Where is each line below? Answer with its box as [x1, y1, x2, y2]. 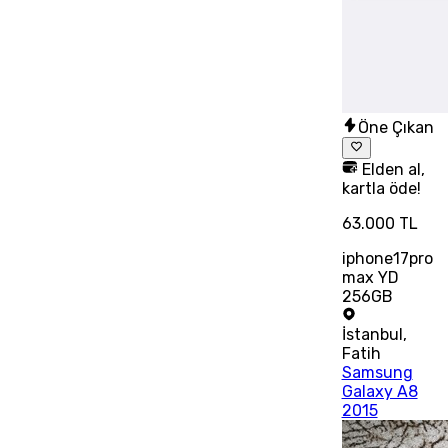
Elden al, [357, 160, 425, 180]
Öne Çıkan [357, 117, 434, 137]
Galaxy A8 [341, 382, 418, 402]
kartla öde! [341, 179, 421, 199]
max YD [341, 268, 399, 288]
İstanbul [341, 325, 403, 345]
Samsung [341, 363, 413, 383]
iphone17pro [341, 249, 433, 269]
